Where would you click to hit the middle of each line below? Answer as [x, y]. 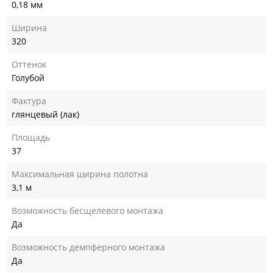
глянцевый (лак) [45, 114]
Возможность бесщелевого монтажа [87, 210]
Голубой [28, 77]
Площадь [31, 137]
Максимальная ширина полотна [80, 174]
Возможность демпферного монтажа [88, 247]
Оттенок [29, 64]
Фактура [29, 101]
